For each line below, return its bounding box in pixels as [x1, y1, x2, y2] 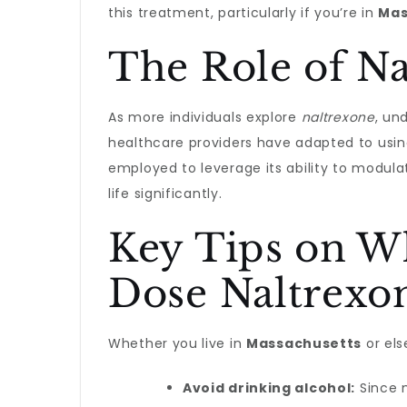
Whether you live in [108, 334, 246, 352]
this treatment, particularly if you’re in [108, 4, 379, 22]
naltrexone [301, 108, 375, 126]
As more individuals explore [108, 108, 302, 126]
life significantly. [108, 184, 223, 203]
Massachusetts [246, 334, 362, 352]
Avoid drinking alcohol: [183, 379, 356, 397]
